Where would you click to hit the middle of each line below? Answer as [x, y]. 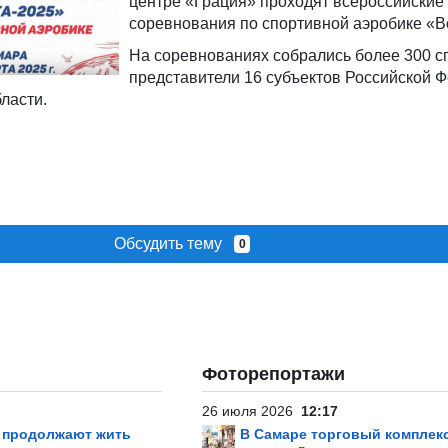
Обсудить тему [173, 243]
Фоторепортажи [273, 374]
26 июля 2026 [251, 411]
